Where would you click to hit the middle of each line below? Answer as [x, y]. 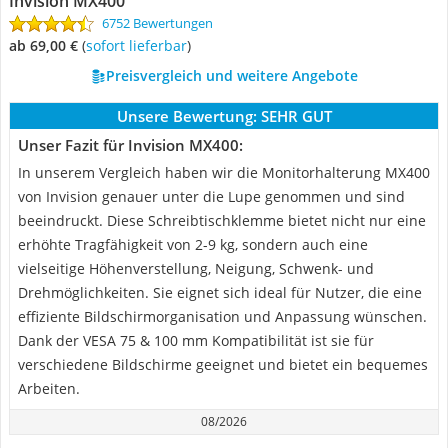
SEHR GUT [296, 116]
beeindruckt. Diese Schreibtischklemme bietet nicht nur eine [222, 220]
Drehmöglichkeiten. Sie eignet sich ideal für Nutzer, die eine [220, 292]
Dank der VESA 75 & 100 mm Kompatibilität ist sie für [196, 340]
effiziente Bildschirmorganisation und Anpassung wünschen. [222, 316]
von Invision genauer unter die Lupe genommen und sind [211, 196]
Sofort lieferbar [140, 45]
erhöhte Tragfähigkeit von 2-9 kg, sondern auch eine [193, 244]
